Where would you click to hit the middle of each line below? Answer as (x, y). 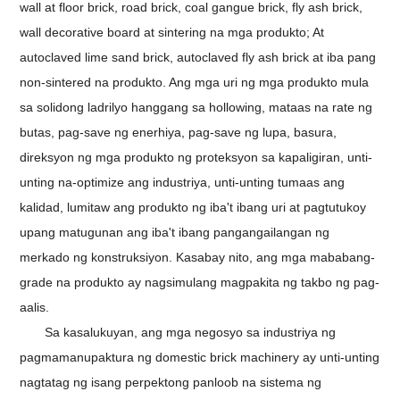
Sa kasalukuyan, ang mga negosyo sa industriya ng (191, 333)
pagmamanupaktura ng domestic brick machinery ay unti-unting (200, 358)
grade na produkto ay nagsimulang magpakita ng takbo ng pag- (200, 283)
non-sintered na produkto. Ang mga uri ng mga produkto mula (195, 83)
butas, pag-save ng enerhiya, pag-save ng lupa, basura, (179, 133)
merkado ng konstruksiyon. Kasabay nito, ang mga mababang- (198, 258)
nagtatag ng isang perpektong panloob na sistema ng (171, 383)
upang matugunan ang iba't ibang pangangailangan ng (175, 233)
